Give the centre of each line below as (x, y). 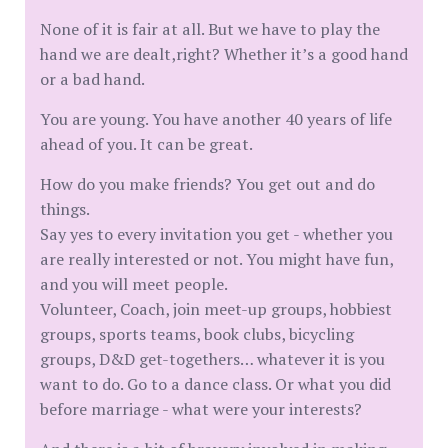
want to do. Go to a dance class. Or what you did (215, 384)
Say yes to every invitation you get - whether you (216, 234)
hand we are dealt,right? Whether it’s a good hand (224, 54)
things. (65, 209)
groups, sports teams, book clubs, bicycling (197, 334)
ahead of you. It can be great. (146, 144)
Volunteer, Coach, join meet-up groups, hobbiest (216, 309)
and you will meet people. (134, 284)
